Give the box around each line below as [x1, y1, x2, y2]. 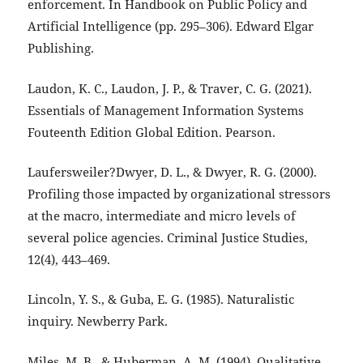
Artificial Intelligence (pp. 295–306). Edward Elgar [27, 18, 314, 36]
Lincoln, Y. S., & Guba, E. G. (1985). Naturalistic [27, 291, 294, 309]
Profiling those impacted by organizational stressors [27, 186, 331, 203]
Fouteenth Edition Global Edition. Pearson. [27, 123, 275, 141]
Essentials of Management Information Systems [27, 101, 304, 119]
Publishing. [27, 40, 94, 58]
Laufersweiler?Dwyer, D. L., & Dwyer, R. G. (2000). [27, 164, 317, 181]
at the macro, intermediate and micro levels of [27, 207, 296, 225]
